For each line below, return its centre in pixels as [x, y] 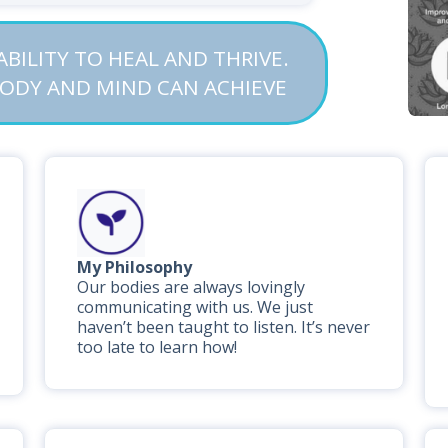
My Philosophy [134, 267]
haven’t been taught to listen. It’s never [223, 327]
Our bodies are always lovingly [190, 287]
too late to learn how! [156, 347]
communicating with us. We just [194, 307]
